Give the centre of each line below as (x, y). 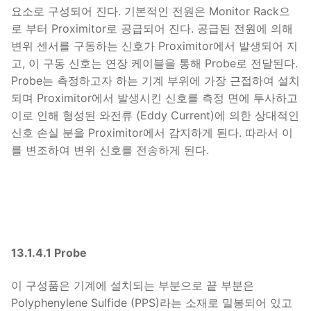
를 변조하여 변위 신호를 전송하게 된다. (110, 150)
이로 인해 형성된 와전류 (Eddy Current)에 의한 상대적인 (155, 115)
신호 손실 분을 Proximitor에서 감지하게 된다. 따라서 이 (152, 133)
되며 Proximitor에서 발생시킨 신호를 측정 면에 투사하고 (154, 98)
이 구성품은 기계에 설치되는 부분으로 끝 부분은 (133, 286)
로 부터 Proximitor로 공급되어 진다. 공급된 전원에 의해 (152, 28)
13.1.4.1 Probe (49, 252)
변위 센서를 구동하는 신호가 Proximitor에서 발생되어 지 (154, 46)
